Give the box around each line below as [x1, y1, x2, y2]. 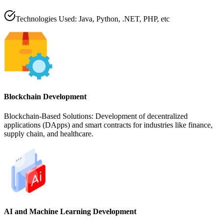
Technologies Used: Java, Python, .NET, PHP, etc [16, 15, 170, 23]
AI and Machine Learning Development [4, 207, 136, 216]
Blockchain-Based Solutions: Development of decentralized [4, 111, 188, 120]
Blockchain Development [4, 92, 87, 101]
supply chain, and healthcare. [4, 129, 93, 138]
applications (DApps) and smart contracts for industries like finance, [4, 120, 213, 129]
